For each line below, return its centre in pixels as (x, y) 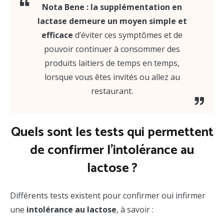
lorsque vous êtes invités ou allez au (112, 77)
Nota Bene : (65, 7)
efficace (57, 35)
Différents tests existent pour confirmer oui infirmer (108, 195)
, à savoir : (136, 209)
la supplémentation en (136, 7)
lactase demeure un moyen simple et (112, 21)
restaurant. (112, 91)
